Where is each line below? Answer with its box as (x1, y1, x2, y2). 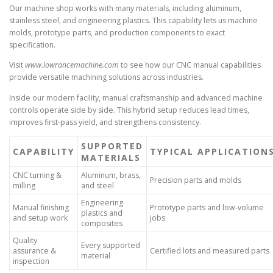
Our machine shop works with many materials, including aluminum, (9, 3, 241, 14)
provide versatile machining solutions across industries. (9, 72, 204, 83)
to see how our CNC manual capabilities (119, 60, 261, 71)
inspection (13, 255, 49, 266)
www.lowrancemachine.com (25, 60, 119, 71)
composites (81, 218, 122, 229)
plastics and (81, 207, 122, 218)
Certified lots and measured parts (150, 245, 269, 256)
